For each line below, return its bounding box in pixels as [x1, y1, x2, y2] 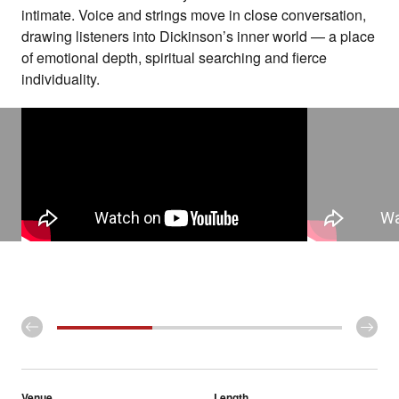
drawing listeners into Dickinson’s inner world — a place [21, 26, 375, 47]
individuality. [21, 69, 100, 90]
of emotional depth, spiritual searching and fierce [21, 47, 327, 69]
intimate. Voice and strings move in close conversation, [21, 4, 366, 26]
